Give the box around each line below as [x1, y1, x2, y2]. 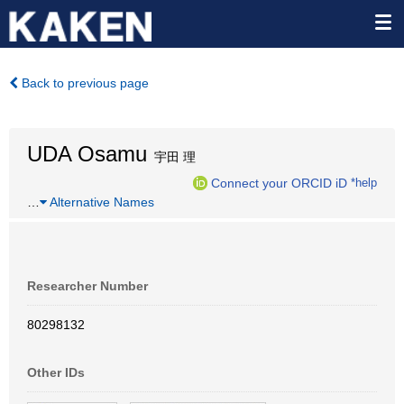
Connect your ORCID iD [211, 175, 347, 190]
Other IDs [27, 365, 85, 380]
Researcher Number [27, 279, 148, 293]
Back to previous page [18, 76, 149, 90]
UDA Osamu [27, 142, 147, 166]
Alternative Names [47, 195, 154, 209]
